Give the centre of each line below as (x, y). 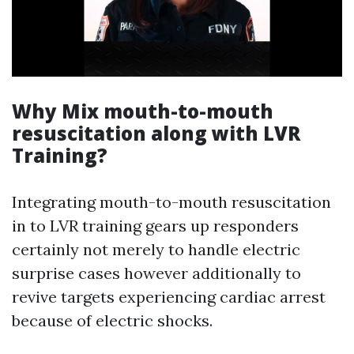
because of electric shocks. (112, 321)
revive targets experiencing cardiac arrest (169, 297)
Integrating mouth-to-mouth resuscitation (171, 202)
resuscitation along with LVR (156, 134)
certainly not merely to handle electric (156, 250)
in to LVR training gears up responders (155, 226)
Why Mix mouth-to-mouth (143, 111)
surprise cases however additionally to (156, 273)
